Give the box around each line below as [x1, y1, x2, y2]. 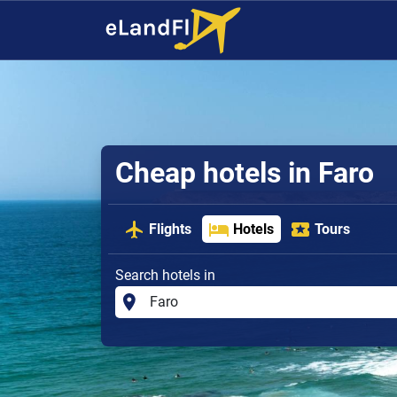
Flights [149, 220, 192, 237]
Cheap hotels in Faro [115, 156, 374, 191]
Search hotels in [115, 266, 215, 284]
